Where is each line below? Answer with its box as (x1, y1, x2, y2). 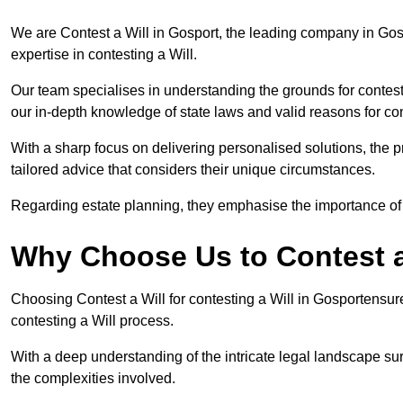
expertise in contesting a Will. (11, 47, 201, 63)
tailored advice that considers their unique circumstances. (11, 162, 379, 178)
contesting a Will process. (11, 313, 174, 329)
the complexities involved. (11, 371, 179, 387)
